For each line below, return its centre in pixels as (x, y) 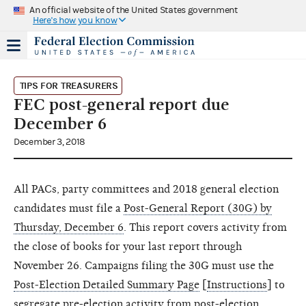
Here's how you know (75, 20)
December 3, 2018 (50, 142)
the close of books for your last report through (128, 246)
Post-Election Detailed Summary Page (107, 284)
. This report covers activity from (205, 227)
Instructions (237, 284)
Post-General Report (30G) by (198, 208)
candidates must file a (69, 208)
